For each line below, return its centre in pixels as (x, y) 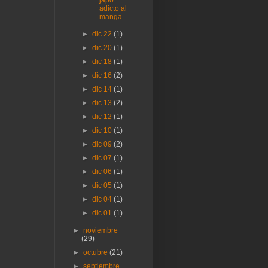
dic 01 (103, 213)
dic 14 (103, 89)
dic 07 (103, 158)
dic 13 (103, 103)
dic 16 (103, 75)
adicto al (113, 8)
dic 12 (103, 116)
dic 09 (103, 144)
